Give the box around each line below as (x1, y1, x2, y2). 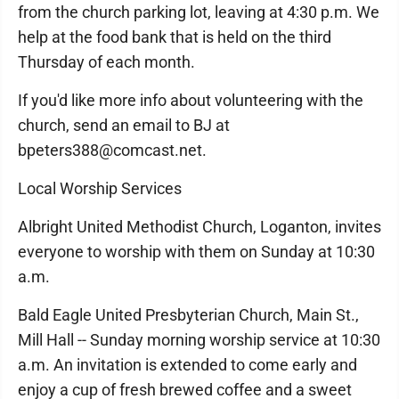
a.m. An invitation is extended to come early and (18, 355, 357, 374)
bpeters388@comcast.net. (18, 141, 207, 159)
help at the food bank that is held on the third (18, 28, 331, 46)
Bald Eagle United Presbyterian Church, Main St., (18, 305, 359, 324)
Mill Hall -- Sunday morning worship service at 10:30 (18, 330, 380, 349)
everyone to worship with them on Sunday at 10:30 (18, 242, 375, 261)
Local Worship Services (18, 179, 182, 198)
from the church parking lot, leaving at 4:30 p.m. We (18, 3, 379, 21)
